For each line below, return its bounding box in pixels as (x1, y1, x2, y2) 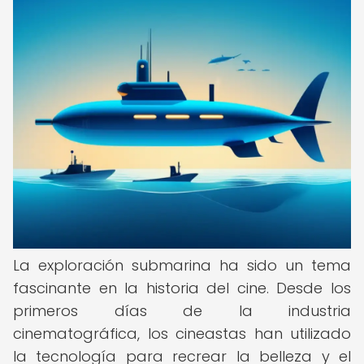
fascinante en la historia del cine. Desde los (13, 278, 351, 298)
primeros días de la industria (13, 301, 351, 321)
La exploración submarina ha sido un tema (13, 255, 351, 275)
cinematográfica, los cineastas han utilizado (13, 323, 351, 344)
